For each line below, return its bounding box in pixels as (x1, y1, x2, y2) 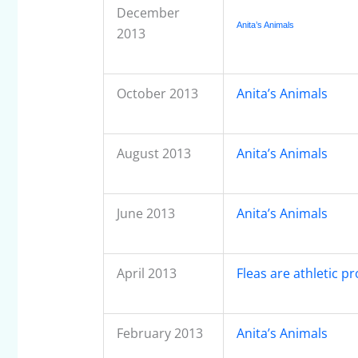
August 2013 (116, 145, 191, 163)
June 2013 (116, 205, 175, 223)
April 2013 (116, 265, 177, 283)
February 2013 (116, 324, 203, 343)
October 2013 (116, 85, 198, 103)
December (116, 4, 180, 22)
